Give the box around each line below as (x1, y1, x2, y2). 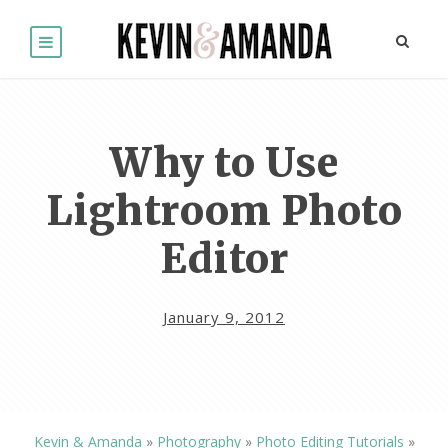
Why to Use (110, 138, 338, 189)
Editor (160, 234, 288, 285)
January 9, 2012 (163, 307, 285, 328)
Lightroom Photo (45, 186, 403, 237)
